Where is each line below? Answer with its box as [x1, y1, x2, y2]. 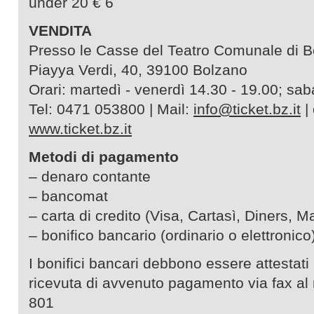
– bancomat [29, 188, 108, 204]
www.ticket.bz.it [29, 121, 132, 137]
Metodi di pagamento [29, 149, 179, 165]
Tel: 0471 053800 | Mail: [29, 101, 193, 117]
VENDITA [29, 22, 96, 39]
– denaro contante [29, 168, 151, 184]
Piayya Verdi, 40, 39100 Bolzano [29, 62, 247, 78]
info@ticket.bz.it [193, 101, 301, 117]
